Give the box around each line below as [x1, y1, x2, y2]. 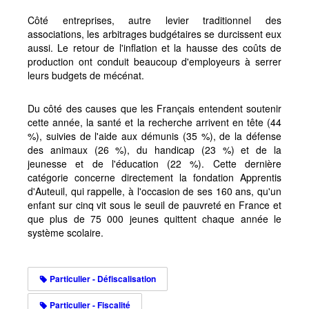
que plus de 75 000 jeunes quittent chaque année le [28, 211, 281, 226]
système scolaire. [28, 225, 103, 239]
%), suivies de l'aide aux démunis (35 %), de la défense [28, 128, 281, 143]
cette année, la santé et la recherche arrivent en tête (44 [28, 114, 281, 129]
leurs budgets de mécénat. [28, 68, 147, 82]
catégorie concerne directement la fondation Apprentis [28, 170, 281, 184]
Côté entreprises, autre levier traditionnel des [28, 12, 281, 27]
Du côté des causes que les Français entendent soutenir [28, 101, 281, 115]
